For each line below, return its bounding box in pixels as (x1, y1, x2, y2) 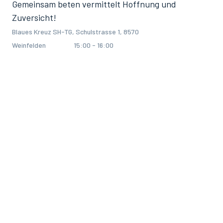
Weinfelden (12, 41, 46, 49)
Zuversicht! (12, 12, 56, 23)
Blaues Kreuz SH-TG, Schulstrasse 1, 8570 (12, 27, 139, 36)
